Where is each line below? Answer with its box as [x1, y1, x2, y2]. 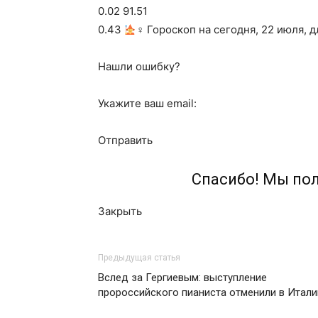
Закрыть [98, 204, 142, 218]
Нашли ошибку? [98, 60, 180, 73]
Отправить [98, 133, 153, 147]
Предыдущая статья [98, 253, 180, 263]
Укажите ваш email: [98, 97, 197, 110]
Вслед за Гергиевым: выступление [98, 271, 267, 284]
